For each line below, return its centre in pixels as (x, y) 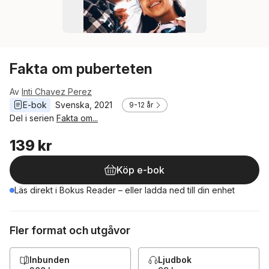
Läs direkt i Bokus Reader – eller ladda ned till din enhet (125, 190)
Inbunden (50, 260)
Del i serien (33, 118)
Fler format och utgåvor (70, 230)
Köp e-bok (141, 170)
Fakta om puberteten (81, 69)
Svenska (72, 105)
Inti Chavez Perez (57, 92)
